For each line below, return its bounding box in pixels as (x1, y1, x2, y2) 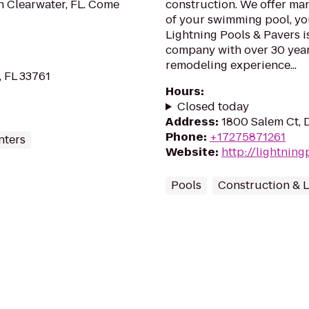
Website (166, 144, 215, 160)
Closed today (177, 99, 249, 114)
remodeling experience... (166, 57, 297, 73)
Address (166, 114, 215, 130)
